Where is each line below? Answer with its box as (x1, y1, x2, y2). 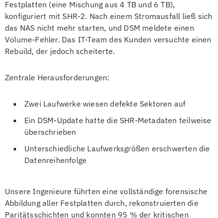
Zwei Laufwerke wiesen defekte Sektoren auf (24, 99, 186, 109)
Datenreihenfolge (24, 155, 87, 165)
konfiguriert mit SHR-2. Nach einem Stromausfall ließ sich (5, 11, 213, 21)
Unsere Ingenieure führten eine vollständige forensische (5, 186, 208, 196)
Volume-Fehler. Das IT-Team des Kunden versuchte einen (5, 35, 212, 44)
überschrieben (24, 127, 76, 137)
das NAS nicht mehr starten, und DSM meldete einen (5, 23, 194, 33)
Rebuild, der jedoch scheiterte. (5, 46, 115, 56)
